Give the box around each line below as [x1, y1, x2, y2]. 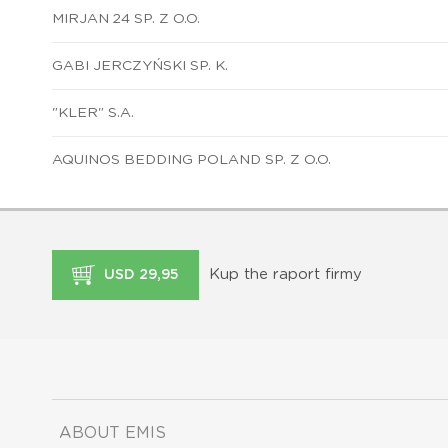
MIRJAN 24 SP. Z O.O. [52, 11, 200, 26]
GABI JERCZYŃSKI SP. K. [52, 58, 228, 73]
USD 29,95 [100, 267, 179, 282]
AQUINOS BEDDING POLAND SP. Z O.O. [52, 152, 331, 167]
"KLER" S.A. [52, 105, 134, 120]
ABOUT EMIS [59, 424, 166, 441]
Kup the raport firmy [209, 266, 362, 282]
